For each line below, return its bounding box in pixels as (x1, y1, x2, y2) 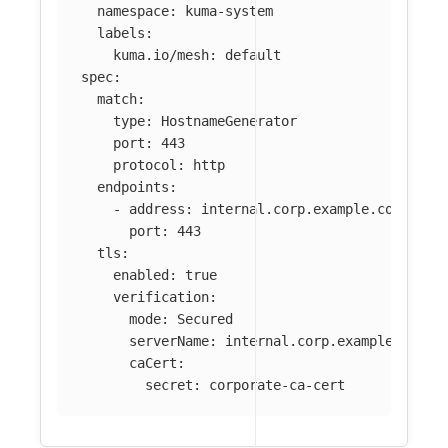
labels (97, 25, 145, 42)
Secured (177, 311, 233, 328)
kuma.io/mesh (113, 47, 209, 64)
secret (145, 377, 193, 394)
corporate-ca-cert (209, 377, 345, 394)
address (129, 201, 185, 218)
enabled (113, 267, 169, 284)
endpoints (97, 179, 169, 196)
